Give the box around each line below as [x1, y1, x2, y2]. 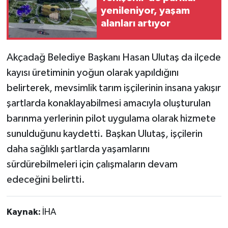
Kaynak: [6, 207, 42, 217]
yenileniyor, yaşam [101, 6, 190, 16]
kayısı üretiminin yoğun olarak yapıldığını [6, 67, 179, 78]
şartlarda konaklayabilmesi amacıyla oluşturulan [6, 98, 211, 108]
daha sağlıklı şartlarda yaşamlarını [6, 144, 150, 154]
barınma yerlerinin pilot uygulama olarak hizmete [6, 113, 216, 124]
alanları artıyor [101, 18, 170, 29]
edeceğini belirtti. [6, 174, 85, 185]
